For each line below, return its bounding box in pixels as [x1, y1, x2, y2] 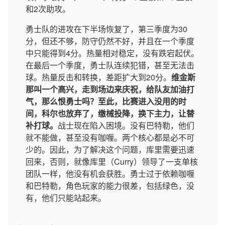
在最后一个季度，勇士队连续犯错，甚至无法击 [26, 59, 194, 71]
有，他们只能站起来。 [26, 192, 106, 203]
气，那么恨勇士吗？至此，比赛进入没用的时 [26, 95, 186, 107]
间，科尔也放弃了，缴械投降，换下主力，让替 [26, 107, 194, 119]
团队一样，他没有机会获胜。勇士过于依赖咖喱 [26, 168, 194, 179]
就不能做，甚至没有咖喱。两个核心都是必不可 [26, 132, 194, 143]
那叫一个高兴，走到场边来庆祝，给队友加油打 [26, 83, 194, 95]
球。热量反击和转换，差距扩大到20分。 [26, 71, 171, 83]
